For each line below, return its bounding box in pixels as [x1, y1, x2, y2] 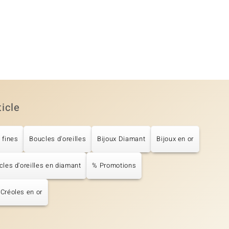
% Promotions [92, 161, 136, 171]
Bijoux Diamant [97, 134, 146, 144]
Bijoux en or [156, 134, 194, 144]
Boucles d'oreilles [29, 134, 86, 144]
